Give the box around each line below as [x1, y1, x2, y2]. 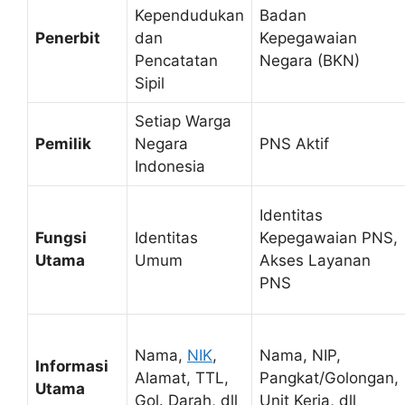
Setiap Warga [135, 112, 231, 131]
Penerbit [35, 29, 100, 48]
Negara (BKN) [259, 52, 360, 71]
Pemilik [35, 135, 91, 154]
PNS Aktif [259, 135, 329, 154]
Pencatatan [135, 52, 218, 71]
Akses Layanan [259, 251, 371, 270]
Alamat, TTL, [135, 369, 229, 388]
